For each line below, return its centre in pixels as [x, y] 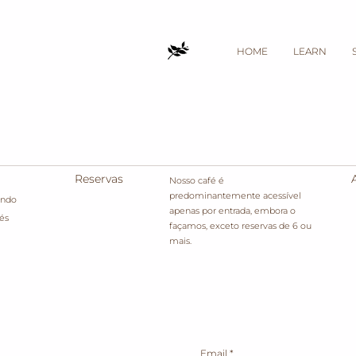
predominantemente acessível [235, 195]
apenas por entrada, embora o [232, 211]
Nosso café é [197, 180]
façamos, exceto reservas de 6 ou [240, 226]
